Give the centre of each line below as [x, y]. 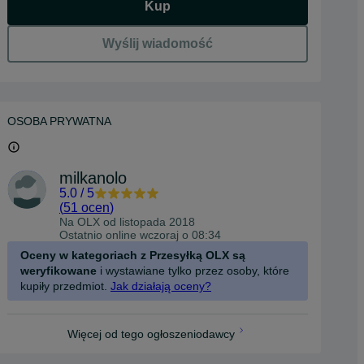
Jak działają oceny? [161, 286]
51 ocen [87, 208]
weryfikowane [58, 271]
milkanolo [93, 178]
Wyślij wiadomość [158, 43]
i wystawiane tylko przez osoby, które [193, 271]
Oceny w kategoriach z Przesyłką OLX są [133, 255]
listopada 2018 [157, 222]
